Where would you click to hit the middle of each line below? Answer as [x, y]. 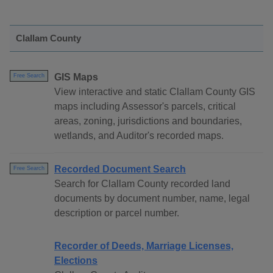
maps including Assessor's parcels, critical [145, 107]
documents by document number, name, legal [152, 199]
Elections [76, 261]
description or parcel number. [117, 213]
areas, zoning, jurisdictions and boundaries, [148, 121]
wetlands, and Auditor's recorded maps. [139, 136]
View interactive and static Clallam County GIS [155, 92]
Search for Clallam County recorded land [142, 184]
